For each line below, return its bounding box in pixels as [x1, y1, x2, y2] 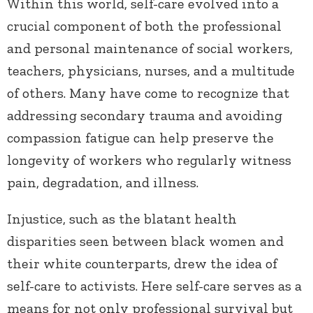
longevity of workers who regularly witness [7, 152, 291, 169]
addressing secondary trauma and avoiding [7, 107, 282, 124]
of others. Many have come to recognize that [7, 85, 289, 102]
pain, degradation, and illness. [7, 174, 198, 191]
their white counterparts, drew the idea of [7, 255, 277, 272]
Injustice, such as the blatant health [7, 210, 237, 228]
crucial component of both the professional [7, 17, 282, 35]
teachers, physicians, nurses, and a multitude [7, 62, 295, 80]
